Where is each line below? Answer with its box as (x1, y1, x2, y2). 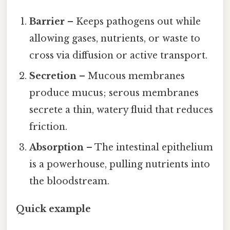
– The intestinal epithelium (84, 142, 214, 154)
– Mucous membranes (76, 70, 185, 82)
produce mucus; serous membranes (29, 87, 199, 99)
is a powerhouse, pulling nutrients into (29, 159, 210, 170)
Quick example (16, 203, 91, 215)
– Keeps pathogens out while (65, 16, 201, 28)
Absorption (29, 142, 84, 154)
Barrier (29, 16, 65, 28)
